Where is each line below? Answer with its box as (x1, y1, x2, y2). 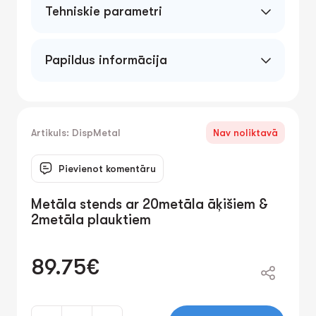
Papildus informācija (45, 53, 167, 67)
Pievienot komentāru (59, 163, 156, 174)
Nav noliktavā (213, 127, 278, 138)
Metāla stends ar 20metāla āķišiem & (31, 196, 268, 212)
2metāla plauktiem (31, 212, 151, 228)
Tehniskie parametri (45, 4, 162, 18)
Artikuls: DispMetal (31, 127, 121, 138)
